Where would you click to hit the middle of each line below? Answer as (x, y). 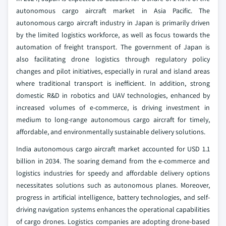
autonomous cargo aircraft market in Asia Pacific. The (113, 11)
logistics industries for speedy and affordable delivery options (113, 173)
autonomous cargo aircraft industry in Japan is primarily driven (113, 23)
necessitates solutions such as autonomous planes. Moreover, (113, 185)
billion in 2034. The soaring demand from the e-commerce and (113, 161)
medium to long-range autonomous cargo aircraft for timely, (113, 120)
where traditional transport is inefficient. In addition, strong (113, 83)
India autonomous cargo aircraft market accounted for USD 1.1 (113, 149)
